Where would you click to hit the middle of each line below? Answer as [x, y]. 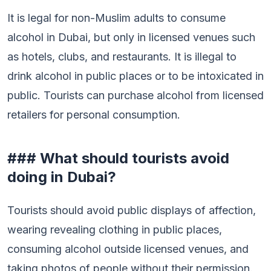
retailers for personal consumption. [94, 115]
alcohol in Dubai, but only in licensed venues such [131, 37]
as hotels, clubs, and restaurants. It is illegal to [122, 57]
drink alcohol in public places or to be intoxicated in [135, 76]
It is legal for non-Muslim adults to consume [116, 18]
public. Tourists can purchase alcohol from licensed [135, 95]
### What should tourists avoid [118, 158]
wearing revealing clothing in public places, [115, 230]
